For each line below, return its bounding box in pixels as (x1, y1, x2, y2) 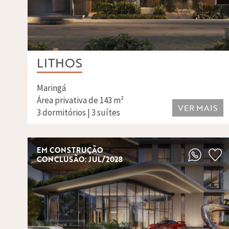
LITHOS (36, 53, 82, 72)
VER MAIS (177, 101, 218, 114)
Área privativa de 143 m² (36, 94, 124, 106)
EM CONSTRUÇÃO (36, 144, 103, 155)
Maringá (36, 82, 66, 94)
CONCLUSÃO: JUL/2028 (36, 153, 123, 165)
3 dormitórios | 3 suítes (36, 106, 120, 119)
